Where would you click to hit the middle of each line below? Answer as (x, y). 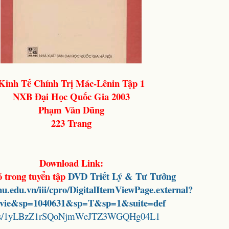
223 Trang (71, 123)
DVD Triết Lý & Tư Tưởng (122, 176)
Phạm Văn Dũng (71, 110)
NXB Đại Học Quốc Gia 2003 (71, 96)
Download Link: (71, 163)
